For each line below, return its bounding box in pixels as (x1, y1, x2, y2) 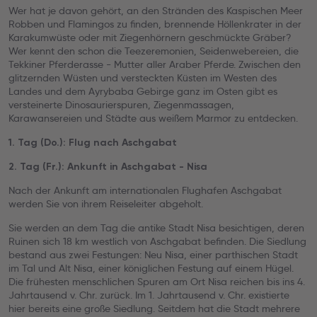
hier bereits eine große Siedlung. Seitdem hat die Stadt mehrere (8, 302, 300, 315)
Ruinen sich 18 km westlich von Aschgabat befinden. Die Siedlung (8, 235, 306, 248)
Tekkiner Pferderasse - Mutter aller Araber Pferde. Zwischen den (8, 58, 301, 71)
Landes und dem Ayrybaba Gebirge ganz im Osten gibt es (8, 85, 277, 98)
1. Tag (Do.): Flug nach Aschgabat (8, 137, 177, 149)
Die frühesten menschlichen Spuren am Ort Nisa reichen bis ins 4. (8, 275, 305, 288)
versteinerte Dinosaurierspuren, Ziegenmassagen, (8, 98, 234, 111)
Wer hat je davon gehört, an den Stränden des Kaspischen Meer (8, 4, 303, 17)
